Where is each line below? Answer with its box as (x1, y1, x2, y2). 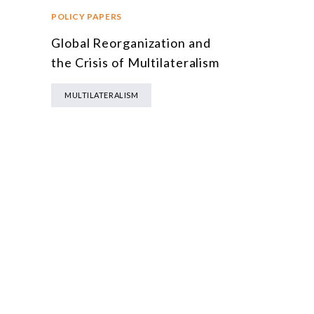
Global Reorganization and (51, 34, 211, 50)
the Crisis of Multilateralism (51, 54, 220, 70)
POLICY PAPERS (51, 11, 122, 22)
